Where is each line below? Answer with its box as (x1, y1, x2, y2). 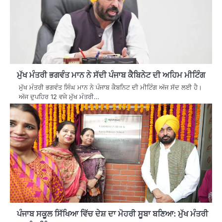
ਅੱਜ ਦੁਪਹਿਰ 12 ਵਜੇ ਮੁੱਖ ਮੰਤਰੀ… (19, 93, 99, 101)
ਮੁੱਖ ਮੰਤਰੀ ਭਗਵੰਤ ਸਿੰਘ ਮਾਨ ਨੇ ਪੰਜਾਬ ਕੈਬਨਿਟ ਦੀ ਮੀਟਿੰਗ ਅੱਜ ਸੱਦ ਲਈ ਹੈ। (19, 83, 202, 92)
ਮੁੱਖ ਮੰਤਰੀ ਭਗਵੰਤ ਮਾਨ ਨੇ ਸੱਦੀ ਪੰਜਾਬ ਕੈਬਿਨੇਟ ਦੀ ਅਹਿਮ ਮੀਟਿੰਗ (17, 70, 205, 80)
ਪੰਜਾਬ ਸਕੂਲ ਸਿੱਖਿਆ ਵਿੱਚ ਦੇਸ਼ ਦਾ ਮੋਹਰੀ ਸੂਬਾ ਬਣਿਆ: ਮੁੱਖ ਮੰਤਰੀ (17, 209, 208, 219)
